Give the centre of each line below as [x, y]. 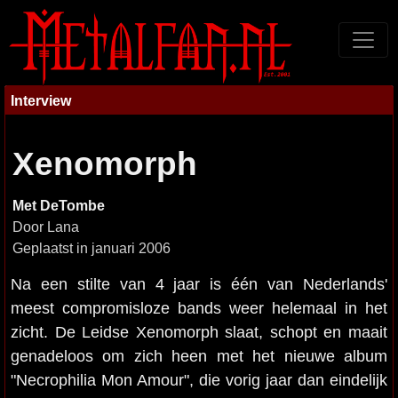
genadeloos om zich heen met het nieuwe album [199, 356]
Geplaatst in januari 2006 [92, 248]
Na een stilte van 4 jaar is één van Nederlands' [199, 284]
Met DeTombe [59, 206]
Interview [41, 100]
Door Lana [46, 227]
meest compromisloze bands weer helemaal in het [199, 308]
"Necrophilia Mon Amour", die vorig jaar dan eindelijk [199, 380]
